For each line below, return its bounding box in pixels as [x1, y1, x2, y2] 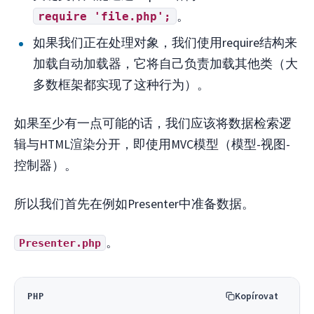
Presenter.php [19, 236, 102, 250]
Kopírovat [235, 289, 279, 302]
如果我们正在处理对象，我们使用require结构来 [33, 34, 298, 50]
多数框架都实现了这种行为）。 [33, 76, 210, 93]
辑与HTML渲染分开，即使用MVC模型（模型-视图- [14, 137, 290, 153]
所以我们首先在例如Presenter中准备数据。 [14, 196, 254, 212]
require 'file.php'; [38, 9, 172, 23]
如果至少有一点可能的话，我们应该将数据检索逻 [14, 116, 292, 132]
